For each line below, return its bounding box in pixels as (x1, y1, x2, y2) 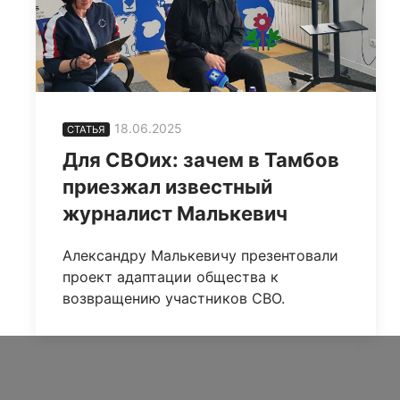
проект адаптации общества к (62, 268, 279, 287)
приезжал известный (62, 175, 272, 199)
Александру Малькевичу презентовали (62, 246, 338, 265)
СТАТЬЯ (67, 123, 105, 137)
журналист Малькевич (62, 202, 287, 226)
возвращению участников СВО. (62, 289, 285, 308)
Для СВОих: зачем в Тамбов (62, 148, 339, 172)
